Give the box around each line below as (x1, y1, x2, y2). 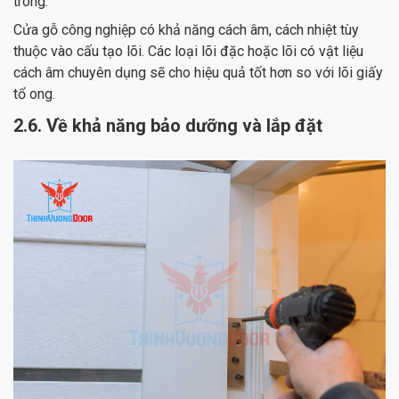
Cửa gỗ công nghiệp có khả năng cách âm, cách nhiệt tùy (13, 21, 359, 39)
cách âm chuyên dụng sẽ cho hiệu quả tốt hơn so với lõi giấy (13, 64, 383, 82)
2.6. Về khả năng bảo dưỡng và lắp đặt (13, 115, 322, 137)
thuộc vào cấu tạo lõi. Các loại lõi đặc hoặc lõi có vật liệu (13, 43, 363, 61)
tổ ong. (13, 85, 55, 103)
